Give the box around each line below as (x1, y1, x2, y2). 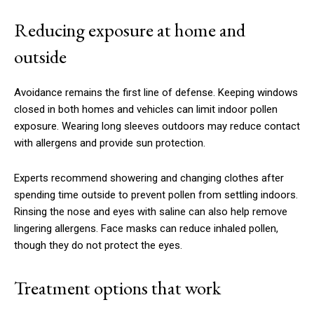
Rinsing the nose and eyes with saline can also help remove (14, 205, 287, 218)
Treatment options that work (14, 275, 221, 300)
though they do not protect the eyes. (14, 238, 182, 252)
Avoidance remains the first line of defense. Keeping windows (14, 86, 298, 99)
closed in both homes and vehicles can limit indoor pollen (14, 102, 278, 116)
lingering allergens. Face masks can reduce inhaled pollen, (14, 221, 278, 235)
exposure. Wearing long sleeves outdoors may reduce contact (14, 119, 300, 132)
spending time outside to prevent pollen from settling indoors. (14, 188, 298, 201)
